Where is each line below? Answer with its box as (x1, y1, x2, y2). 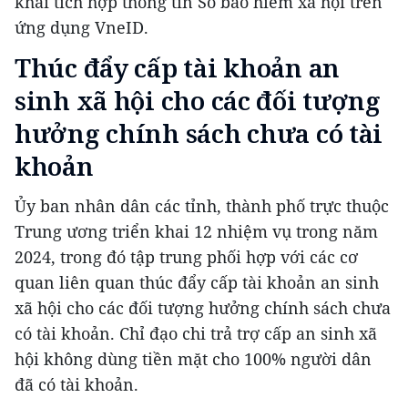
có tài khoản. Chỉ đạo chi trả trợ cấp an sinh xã (15, 322, 377, 345)
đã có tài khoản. (15, 373, 138, 396)
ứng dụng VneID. (15, 16, 148, 39)
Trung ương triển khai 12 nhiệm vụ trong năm (15, 220, 378, 243)
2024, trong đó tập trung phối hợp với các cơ (15, 246, 358, 269)
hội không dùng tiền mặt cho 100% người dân (15, 348, 372, 371)
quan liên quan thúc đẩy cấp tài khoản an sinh (15, 271, 379, 294)
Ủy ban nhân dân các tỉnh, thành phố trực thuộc (15, 195, 389, 218)
